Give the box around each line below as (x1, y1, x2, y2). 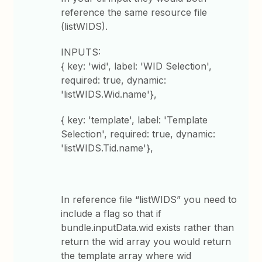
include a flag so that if (61, 208, 162, 220)
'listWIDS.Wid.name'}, (61, 88, 157, 101)
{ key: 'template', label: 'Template (61, 114, 208, 126)
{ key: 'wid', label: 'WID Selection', (61, 60, 212, 73)
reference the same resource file (61, 6, 208, 19)
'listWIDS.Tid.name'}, (61, 142, 154, 154)
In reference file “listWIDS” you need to (61, 194, 237, 206)
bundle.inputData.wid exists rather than (61, 222, 235, 234)
